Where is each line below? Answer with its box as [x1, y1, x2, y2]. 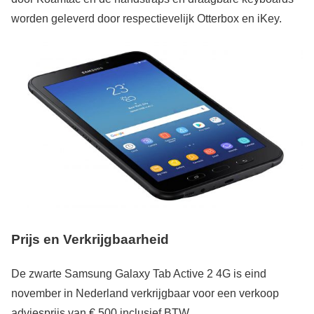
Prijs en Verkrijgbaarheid [11, 231, 169, 247]
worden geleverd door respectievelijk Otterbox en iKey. [11, 13, 282, 25]
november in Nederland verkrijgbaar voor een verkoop [11, 287, 279, 299]
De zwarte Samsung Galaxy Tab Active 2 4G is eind [11, 267, 266, 280]
